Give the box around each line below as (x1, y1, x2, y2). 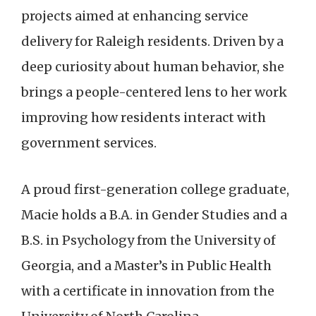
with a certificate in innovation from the (21, 282, 274, 299)
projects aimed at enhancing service (21, 7, 248, 24)
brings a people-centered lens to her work (21, 83, 287, 100)
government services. (21, 134, 157, 151)
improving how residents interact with (21, 109, 266, 126)
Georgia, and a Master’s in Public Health (21, 257, 272, 274)
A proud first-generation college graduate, (21, 181, 289, 197)
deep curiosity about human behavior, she (21, 58, 284, 75)
